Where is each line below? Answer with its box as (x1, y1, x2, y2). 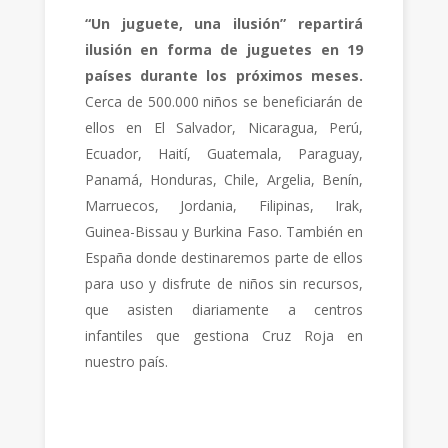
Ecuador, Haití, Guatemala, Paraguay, (84, 144, 364, 163)
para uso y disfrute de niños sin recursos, (84, 274, 364, 293)
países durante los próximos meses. (84, 66, 364, 85)
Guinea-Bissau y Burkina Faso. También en (84, 222, 364, 241)
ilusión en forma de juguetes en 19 (84, 40, 364, 59)
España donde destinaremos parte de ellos (84, 248, 364, 267)
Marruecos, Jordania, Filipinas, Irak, (84, 196, 364, 215)
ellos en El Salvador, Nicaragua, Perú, (84, 118, 364, 137)
